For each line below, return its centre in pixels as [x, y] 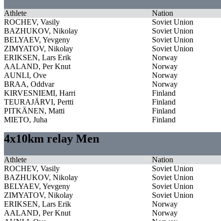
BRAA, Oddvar [29, 84]
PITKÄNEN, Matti [34, 110]
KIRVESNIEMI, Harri [40, 93]
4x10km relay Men [52, 138]
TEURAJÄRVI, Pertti [39, 102]
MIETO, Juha [26, 119]
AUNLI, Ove [25, 75]
